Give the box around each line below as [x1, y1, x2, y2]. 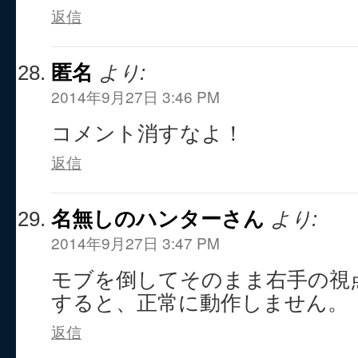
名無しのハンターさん [51, 208, 265, 230]
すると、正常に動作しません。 [51, 292, 348, 314]
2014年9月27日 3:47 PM [51, 232, 220, 253]
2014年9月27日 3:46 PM [51, 86, 220, 107]
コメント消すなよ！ [51, 122, 244, 145]
